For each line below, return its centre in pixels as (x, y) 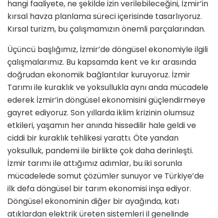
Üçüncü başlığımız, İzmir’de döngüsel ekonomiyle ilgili (108, 49)
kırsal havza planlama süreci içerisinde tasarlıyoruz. (105, 16)
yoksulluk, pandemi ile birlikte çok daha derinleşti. (100, 150)
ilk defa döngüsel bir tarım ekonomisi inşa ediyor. (99, 188)
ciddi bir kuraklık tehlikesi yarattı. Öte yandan (93, 138)
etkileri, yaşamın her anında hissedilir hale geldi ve (102, 125)
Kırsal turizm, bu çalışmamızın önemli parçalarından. (106, 29)
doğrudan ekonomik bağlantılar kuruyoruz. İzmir (99, 74)
